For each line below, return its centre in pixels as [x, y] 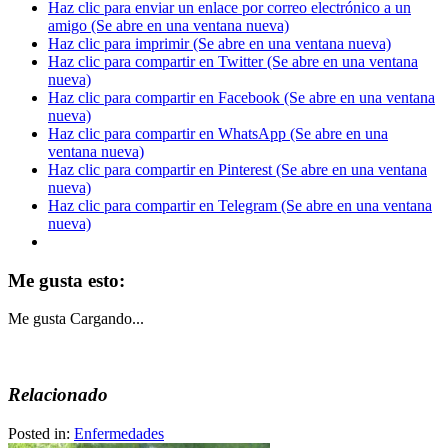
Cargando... [107, 319]
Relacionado [58, 395]
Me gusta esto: [66, 280]
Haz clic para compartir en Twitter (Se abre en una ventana [233, 62]
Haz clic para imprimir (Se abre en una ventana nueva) [219, 44]
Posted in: [41, 433]
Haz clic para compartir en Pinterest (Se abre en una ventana [237, 170]
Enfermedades [119, 433]
